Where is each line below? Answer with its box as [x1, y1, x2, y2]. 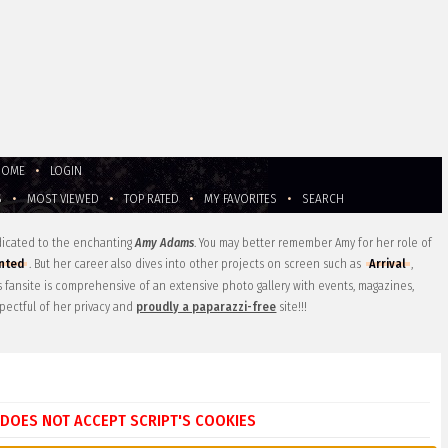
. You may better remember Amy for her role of [194, 235, 433, 251]
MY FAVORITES [204, 191, 278, 207]
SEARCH [302, 191, 345, 207]
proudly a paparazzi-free [136, 299, 277, 315]
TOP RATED [124, 191, 180, 207]
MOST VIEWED [27, 191, 100, 207]
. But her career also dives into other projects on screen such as [29, 256, 365, 272]
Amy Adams [135, 235, 195, 251]
